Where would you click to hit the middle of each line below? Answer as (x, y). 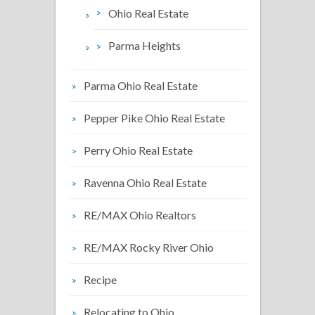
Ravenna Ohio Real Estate (145, 182)
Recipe (100, 279)
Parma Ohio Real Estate (141, 85)
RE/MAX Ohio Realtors (140, 215)
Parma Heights (144, 45)
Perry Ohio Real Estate (138, 150)
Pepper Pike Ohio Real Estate (154, 118)
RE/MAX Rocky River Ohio (149, 247)
